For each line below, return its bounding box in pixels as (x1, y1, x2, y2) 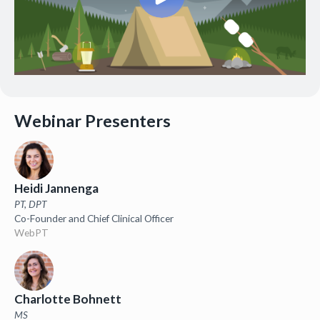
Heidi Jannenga (14, 180, 99, 196)
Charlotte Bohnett (14, 291, 121, 306)
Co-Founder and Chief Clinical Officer (14, 211, 174, 224)
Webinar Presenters (14, 110, 171, 131)
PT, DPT (14, 197, 46, 210)
